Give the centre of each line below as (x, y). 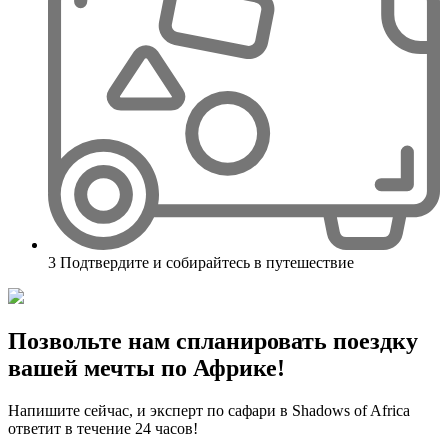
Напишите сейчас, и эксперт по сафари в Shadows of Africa (209, 410)
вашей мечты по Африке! (146, 367)
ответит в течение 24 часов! (103, 428)
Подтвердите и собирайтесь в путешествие (205, 262)
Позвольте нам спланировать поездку (213, 340)
